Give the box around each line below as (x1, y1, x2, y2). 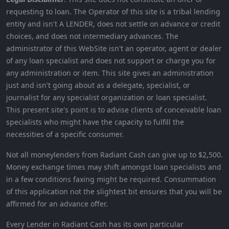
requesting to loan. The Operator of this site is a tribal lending (6, 7, 220, 17)
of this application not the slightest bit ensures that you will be (6, 187, 222, 197)
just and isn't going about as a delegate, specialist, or (6, 80, 190, 90)
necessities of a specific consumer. (6, 129, 124, 140)
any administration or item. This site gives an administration (6, 68, 214, 78)
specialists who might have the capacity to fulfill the (6, 117, 184, 127)
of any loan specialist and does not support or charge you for (6, 56, 216, 66)
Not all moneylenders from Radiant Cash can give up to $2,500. (6, 150, 223, 160)
